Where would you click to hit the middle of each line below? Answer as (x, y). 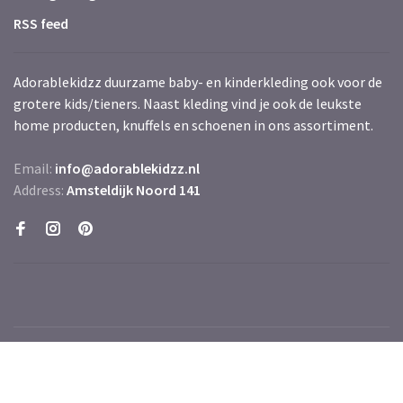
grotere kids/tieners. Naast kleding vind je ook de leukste (188, 103)
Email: (34, 168)
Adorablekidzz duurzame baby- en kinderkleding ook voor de (198, 82)
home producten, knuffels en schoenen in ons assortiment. (193, 125)
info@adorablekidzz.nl (127, 168)
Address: (40, 190)
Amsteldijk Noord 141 (134, 190)
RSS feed (41, 23)
